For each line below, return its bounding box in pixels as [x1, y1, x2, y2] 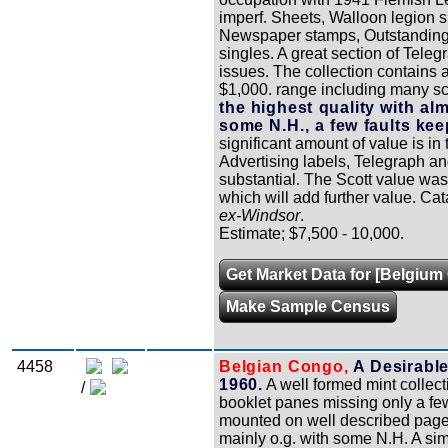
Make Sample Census [226, 297, 390, 315]
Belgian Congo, [219, 357, 349, 375]
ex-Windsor [219, 206, 300, 224]
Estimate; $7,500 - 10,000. [219, 224, 404, 242]
